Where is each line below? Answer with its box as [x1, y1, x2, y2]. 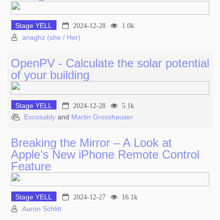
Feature [11, 160, 51, 173]
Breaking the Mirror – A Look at [11, 136, 172, 150]
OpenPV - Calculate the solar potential [11, 56, 209, 70]
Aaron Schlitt [22, 204, 61, 213]
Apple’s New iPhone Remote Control [11, 148, 199, 162]
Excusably [24, 113, 55, 121]
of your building [11, 68, 89, 82]
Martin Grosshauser [71, 113, 133, 121]
